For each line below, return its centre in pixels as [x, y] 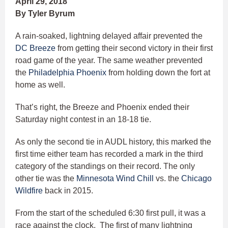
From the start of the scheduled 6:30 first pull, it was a [110, 213]
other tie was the [46, 179]
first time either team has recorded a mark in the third [109, 154]
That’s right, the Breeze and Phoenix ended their [102, 107]
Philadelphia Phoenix [67, 73]
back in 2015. [68, 191]
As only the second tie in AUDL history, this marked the [113, 142]
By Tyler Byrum [45, 14]
